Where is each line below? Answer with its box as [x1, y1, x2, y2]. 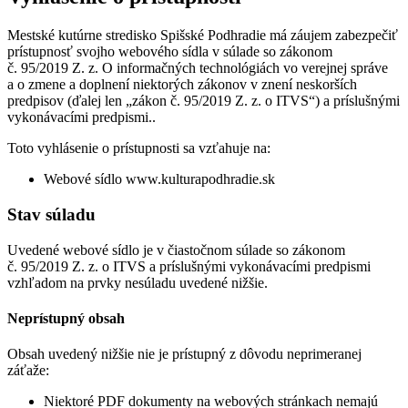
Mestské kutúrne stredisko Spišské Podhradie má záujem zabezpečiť [7, 27, 398, 44]
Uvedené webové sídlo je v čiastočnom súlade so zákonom [7, 241, 345, 258]
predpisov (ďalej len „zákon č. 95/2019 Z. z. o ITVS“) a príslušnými [7, 93, 400, 109]
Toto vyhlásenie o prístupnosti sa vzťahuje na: [7, 140, 270, 157]
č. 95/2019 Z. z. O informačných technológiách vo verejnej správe [7, 60, 388, 76]
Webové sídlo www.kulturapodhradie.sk [44, 171, 275, 188]
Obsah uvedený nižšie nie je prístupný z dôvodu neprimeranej [7, 346, 362, 362]
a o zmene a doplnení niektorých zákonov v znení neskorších [7, 76, 357, 93]
